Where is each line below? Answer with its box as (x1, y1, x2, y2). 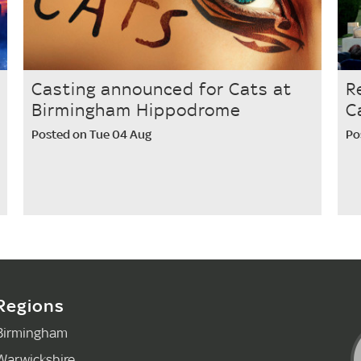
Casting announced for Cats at (31, 78, 292, 100)
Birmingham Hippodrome (31, 99, 241, 121)
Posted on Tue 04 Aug (31, 127, 151, 143)
